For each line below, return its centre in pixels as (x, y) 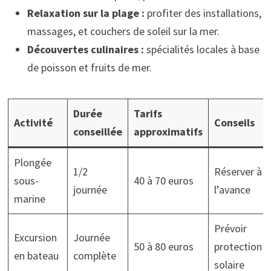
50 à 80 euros (163, 247)
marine (29, 199)
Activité (33, 122)
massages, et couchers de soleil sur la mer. (123, 31)
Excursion (35, 237)
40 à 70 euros (163, 181)
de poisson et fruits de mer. (89, 67)
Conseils (234, 122)
